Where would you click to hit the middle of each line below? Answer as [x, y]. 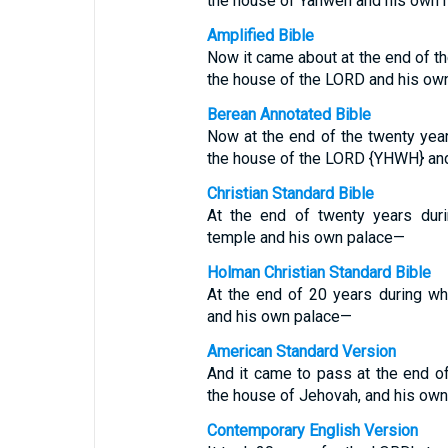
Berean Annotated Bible [288, 114]
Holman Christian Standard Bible [318, 272]
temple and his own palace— [305, 237]
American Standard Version [301, 351]
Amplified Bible [260, 35]
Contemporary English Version [312, 430]
